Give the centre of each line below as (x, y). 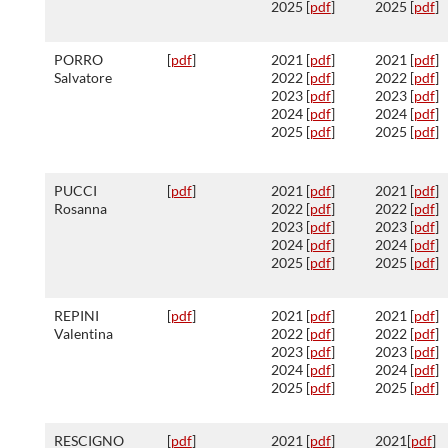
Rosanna (80, 208)
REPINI (76, 315)
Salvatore (82, 77)
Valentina (83, 333)
